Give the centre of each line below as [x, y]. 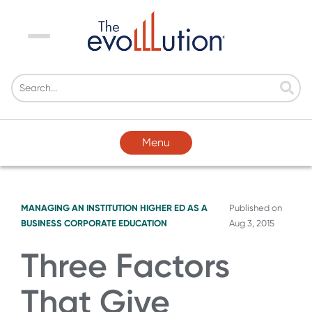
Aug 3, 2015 [251, 223]
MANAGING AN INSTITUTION [79, 208]
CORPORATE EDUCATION [116, 223]
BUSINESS [41, 223]
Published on [255, 208]
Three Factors [125, 265]
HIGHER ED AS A [174, 208]
